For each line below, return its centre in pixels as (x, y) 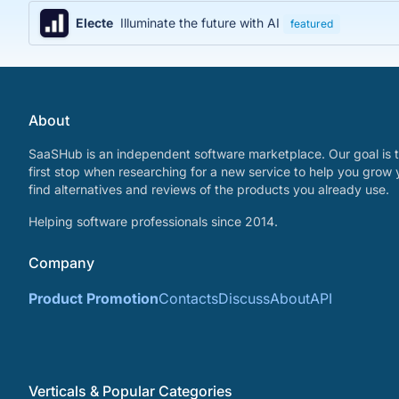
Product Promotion (94, 299)
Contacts (188, 299)
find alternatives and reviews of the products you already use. (209, 190)
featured (312, 24)
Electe (94, 23)
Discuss (244, 299)
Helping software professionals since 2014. (153, 222)
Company (61, 263)
